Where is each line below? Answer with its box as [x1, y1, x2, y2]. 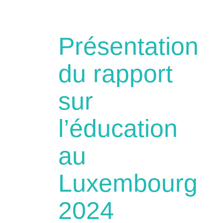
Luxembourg [58, 169, 198, 197]
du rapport [58, 59, 173, 88]
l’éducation [58, 114, 178, 142]
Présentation [58, 32, 199, 60]
